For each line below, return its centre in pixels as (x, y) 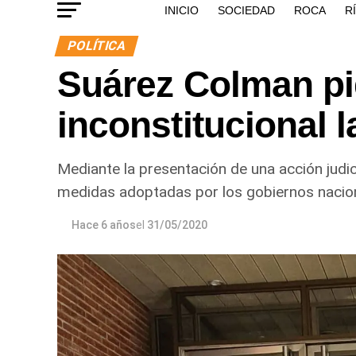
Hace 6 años (104, 224)
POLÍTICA (97, 45)
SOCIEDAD (246, 10)
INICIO (182, 10)
